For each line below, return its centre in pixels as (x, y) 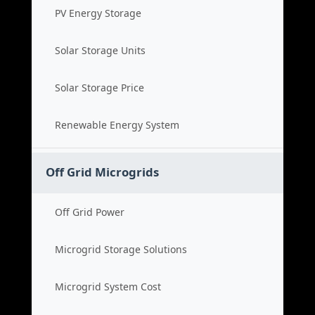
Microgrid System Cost (108, 287)
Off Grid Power (90, 212)
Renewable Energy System (117, 125)
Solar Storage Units (100, 50)
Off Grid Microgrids (102, 172)
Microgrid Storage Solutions (121, 249)
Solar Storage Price (99, 88)
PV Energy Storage (98, 13)
